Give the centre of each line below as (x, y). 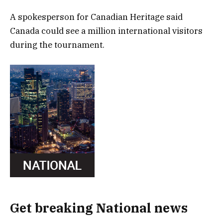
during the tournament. (57, 45)
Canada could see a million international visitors (106, 31)
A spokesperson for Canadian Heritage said (96, 17)
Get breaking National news (99, 208)
